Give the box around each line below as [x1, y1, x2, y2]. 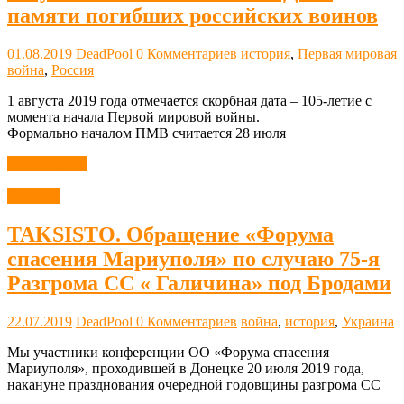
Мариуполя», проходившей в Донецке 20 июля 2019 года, [7, 360, 364, 376]
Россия [51, 62, 94, 78]
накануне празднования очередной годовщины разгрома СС [7, 376, 381, 392]
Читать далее [7, 156, 87, 171]
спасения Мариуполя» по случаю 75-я [7, 246, 380, 271]
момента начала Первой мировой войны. [7, 109, 260, 124]
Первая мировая [298, 46, 397, 61]
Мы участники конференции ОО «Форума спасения [7, 344, 329, 360]
